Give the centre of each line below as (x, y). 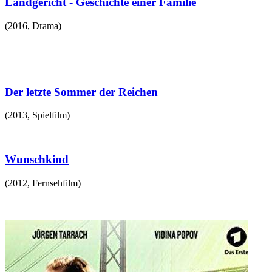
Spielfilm (49, 115)
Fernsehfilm (55, 183)
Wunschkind (37, 160)
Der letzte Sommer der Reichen (81, 92)
